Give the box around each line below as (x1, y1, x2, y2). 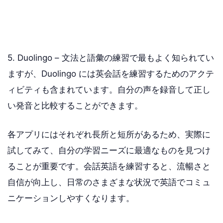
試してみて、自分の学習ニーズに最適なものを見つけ (7, 145, 211, 155)
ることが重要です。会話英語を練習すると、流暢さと (7, 161, 211, 171)
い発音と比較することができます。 (7, 101, 143, 111)
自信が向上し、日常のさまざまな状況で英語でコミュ (7, 177, 211, 187)
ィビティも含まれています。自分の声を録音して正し (7, 85, 211, 95)
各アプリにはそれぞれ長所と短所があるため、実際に (7, 129, 211, 139)
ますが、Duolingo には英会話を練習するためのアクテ (7, 69, 214, 79)
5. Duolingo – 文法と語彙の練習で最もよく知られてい (7, 53, 214, 63)
